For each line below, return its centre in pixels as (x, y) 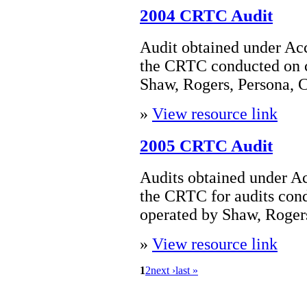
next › (163, 270)
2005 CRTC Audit (206, 145)
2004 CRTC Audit (206, 16)
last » (187, 270)
